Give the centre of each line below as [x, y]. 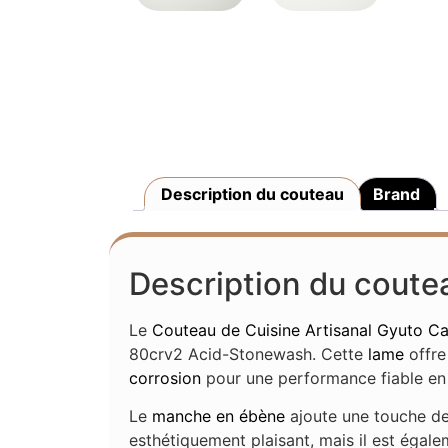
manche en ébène [219, 416]
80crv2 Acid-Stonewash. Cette [249, 354]
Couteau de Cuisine [226, 330]
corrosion [165, 378]
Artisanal [339, 330]
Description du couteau [253, 194]
